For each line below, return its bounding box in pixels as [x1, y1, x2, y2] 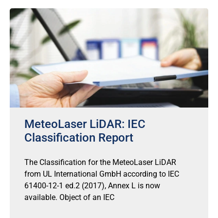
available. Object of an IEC [24, 193, 114, 202]
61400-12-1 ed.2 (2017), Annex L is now [24, 181, 160, 190]
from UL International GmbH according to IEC [24, 169, 179, 179]
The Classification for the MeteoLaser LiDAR [24, 158, 176, 167]
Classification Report [24, 131, 133, 145]
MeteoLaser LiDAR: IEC [24, 117, 145, 131]
